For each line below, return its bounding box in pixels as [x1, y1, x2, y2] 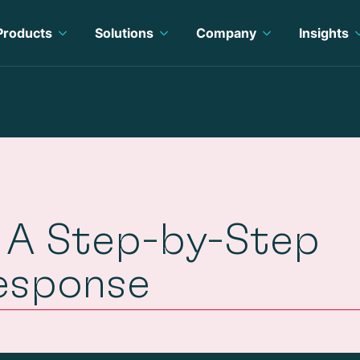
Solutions [94, 25, 153, 41]
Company [195, 25, 256, 41]
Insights [298, 25, 349, 41]
